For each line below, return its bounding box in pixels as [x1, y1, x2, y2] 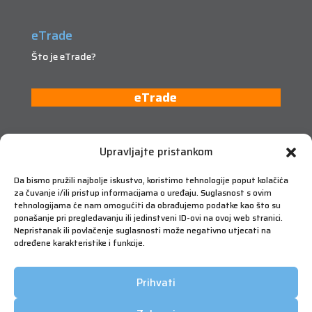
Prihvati [136, 274, 175, 291]
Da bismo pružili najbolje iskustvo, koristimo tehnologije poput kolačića [14, 173, 288, 187]
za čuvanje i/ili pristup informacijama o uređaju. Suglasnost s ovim [14, 186, 272, 199]
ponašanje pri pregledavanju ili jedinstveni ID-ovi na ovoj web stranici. [14, 211, 283, 224]
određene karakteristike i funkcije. [14, 236, 145, 249]
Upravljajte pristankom [99, 143, 213, 160]
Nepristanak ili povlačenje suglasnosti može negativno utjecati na [14, 224, 271, 237]
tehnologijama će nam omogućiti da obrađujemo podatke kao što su [14, 198, 281, 212]
